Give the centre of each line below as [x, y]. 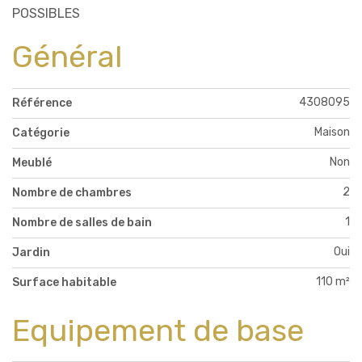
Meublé [32, 162]
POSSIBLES [46, 13]
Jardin [31, 252]
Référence [42, 103]
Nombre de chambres [72, 192]
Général [67, 56]
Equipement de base [158, 330]
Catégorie [41, 133]
